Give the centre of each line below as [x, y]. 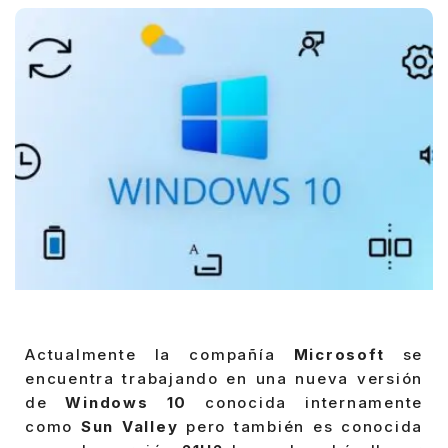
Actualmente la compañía [159, 355]
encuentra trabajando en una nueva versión [224, 379]
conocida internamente [305, 403]
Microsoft [339, 355]
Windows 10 [126, 403]
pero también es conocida [300, 427]
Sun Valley [129, 427]
